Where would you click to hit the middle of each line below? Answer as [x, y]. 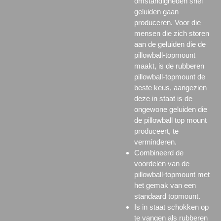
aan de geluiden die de [170, 44]
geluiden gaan [156, 11]
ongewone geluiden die [170, 109]
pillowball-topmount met [172, 174]
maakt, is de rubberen [169, 66]
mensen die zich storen [171, 33]
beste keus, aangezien [170, 87]
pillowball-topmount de [169, 76]
